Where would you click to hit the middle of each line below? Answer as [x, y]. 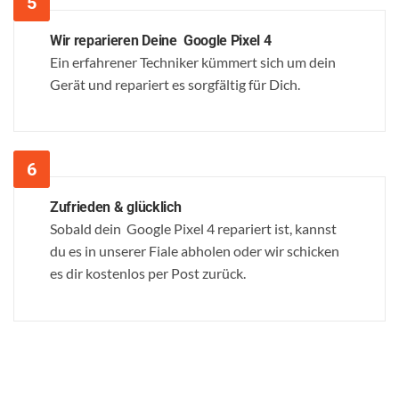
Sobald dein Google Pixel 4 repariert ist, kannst [193, 229]
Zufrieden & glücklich [116, 208]
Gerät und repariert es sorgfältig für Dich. [175, 84]
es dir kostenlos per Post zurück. [148, 273]
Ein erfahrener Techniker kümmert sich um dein [193, 61]
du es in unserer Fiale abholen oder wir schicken [195, 251]
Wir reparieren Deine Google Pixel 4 [161, 40]
